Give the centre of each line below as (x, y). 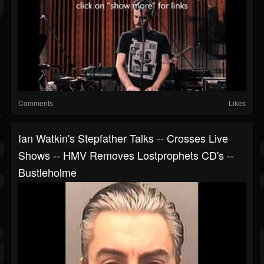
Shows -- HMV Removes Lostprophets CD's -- (126, 155)
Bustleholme (47, 172)
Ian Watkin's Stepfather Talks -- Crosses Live (123, 138)
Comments (36, 103)
